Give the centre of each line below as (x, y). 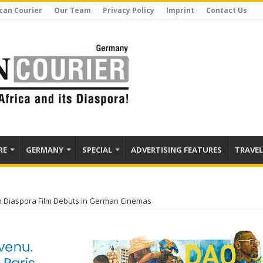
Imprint (180, 10)
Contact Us (227, 10)
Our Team (73, 10)
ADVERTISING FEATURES (176, 150)
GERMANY (45, 150)
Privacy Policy (129, 10)
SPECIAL (97, 150)
